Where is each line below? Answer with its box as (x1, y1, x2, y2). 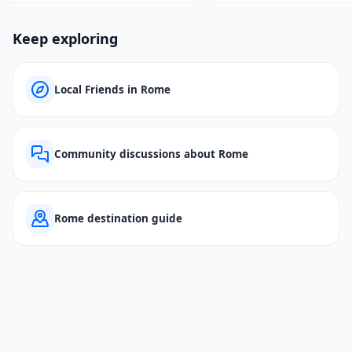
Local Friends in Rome (54, 82, 170, 97)
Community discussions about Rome (54, 147, 248, 161)
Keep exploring (13, 29, 118, 48)
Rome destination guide (54, 211, 182, 225)
